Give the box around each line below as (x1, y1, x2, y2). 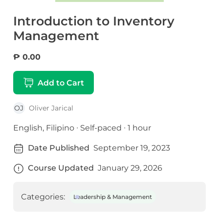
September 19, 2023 (93, 143, 170, 153)
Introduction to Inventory (13, 14, 175, 29)
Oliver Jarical (28, 104, 73, 113)
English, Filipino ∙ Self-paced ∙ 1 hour (13, 123, 151, 133)
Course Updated (27, 163, 94, 173)
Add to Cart (37, 78, 84, 88)
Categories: (21, 192, 65, 202)
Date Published (27, 143, 89, 153)
